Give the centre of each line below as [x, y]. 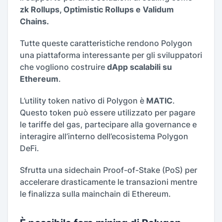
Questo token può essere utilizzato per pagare [108, 113]
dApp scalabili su [139, 67]
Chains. [35, 22]
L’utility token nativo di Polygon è [83, 101]
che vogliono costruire [62, 67]
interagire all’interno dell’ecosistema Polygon [104, 137]
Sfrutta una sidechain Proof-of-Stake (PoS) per [109, 170]
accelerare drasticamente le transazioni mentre [109, 182]
